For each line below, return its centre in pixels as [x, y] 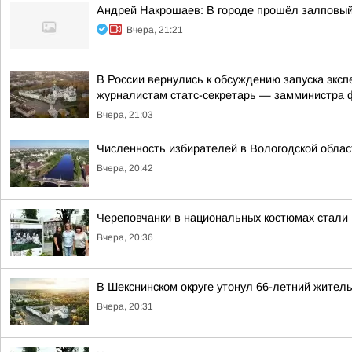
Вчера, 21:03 [125, 115]
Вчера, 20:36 [125, 237]
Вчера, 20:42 [125, 168]
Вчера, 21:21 [155, 30]
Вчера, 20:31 [125, 306]
